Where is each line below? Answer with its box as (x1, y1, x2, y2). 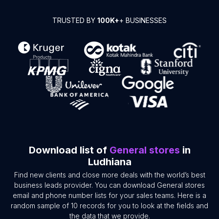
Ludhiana (88, 156, 131, 168)
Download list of (28, 144, 109, 156)
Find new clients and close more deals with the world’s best (14, 171, 205, 179)
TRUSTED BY (52, 16, 97, 25)
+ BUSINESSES (119, 16, 167, 25)
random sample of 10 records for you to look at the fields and (11, 201, 208, 210)
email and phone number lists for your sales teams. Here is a (13, 191, 206, 200)
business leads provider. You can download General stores (14, 181, 205, 190)
